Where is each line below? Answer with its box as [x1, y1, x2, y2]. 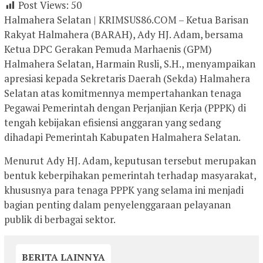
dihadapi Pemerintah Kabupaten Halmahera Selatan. [4, 130, 241, 144]
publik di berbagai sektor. [4, 213, 116, 227]
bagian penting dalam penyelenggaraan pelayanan [4, 198, 231, 212]
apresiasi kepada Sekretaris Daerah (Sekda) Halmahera [4, 72, 250, 86]
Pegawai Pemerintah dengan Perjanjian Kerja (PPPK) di [4, 101, 246, 115]
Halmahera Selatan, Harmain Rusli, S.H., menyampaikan [4, 57, 255, 71]
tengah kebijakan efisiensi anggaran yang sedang [4, 116, 221, 130]
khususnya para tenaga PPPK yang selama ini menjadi [4, 183, 244, 197]
